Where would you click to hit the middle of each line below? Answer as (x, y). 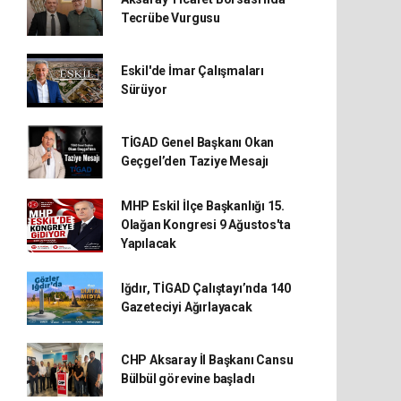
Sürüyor (144, 90)
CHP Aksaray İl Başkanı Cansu (207, 360)
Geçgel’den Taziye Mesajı (195, 161)
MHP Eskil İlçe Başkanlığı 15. (203, 206)
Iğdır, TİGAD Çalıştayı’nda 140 (206, 288)
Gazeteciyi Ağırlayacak (186, 307)
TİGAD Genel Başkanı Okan (197, 142)
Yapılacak (149, 243)
